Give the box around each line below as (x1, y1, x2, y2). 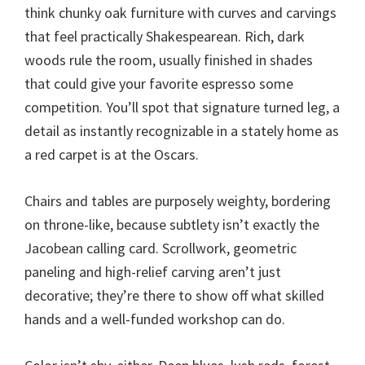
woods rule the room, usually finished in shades (24, 50, 313, 69)
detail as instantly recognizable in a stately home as (24, 121, 339, 140)
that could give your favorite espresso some (24, 73, 293, 93)
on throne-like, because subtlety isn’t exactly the (24, 214, 319, 234)
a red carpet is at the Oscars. (24, 144, 199, 164)
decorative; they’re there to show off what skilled (24, 285, 324, 305)
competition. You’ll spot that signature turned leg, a (24, 97, 340, 117)
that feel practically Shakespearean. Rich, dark (24, 26, 305, 46)
